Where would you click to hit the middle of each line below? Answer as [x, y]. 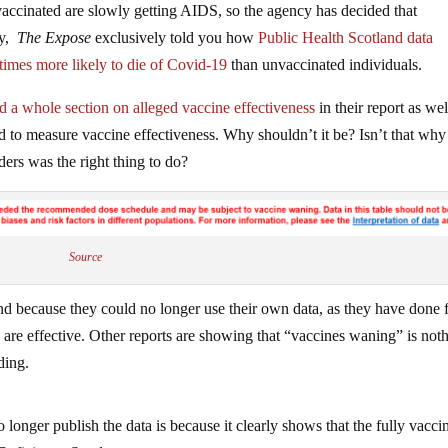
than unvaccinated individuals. [325, 64]
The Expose [54, 37]
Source [86, 257]
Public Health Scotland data [346, 37]
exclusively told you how [175, 37]
